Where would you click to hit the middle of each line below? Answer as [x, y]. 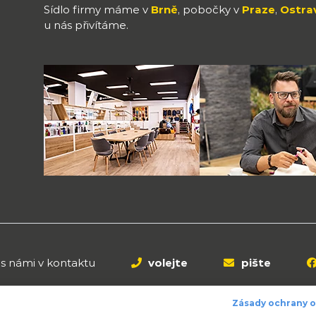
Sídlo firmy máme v [98, 9]
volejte [167, 263]
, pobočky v [210, 9]
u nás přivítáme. [86, 25]
